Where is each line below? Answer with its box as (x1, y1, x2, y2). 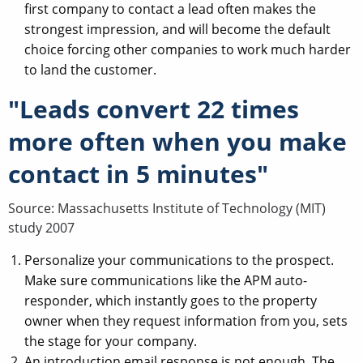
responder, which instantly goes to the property (24, 291, 317, 310)
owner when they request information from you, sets (24, 311, 348, 330)
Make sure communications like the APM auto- (24, 271, 307, 289)
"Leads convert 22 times (8, 92, 299, 126)
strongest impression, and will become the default (24, 19, 331, 38)
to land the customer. (24, 60, 156, 79)
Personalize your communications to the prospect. (24, 250, 334, 269)
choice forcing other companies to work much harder (24, 40, 351, 58)
